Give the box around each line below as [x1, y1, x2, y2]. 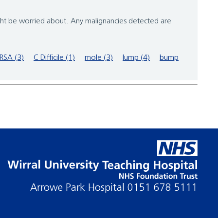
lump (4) [123, 54, 150, 62]
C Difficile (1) [34, 54, 75, 62]
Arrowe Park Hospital [37, 183, 127, 194]
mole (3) [85, 54, 113, 62]
